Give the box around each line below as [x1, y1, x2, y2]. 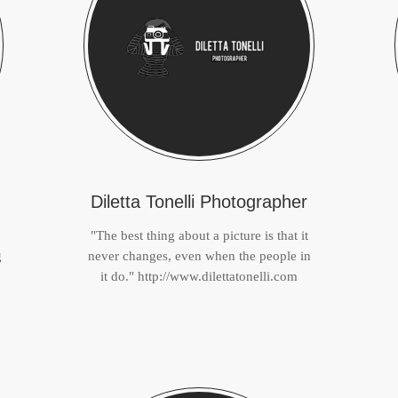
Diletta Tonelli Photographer [91, 192, 307, 211]
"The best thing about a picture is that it [90, 228, 308, 243]
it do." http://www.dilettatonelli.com [100, 269, 298, 283]
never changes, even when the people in [87, 249, 311, 263]
